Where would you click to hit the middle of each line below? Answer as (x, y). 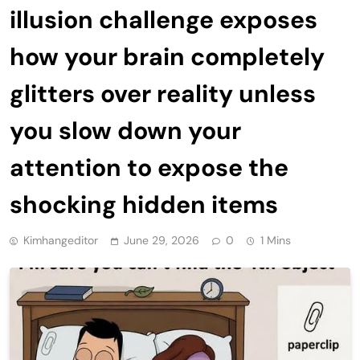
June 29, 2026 (162, 240)
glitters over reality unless (163, 93)
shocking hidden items (144, 204)
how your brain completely (167, 56)
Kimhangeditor (61, 240)
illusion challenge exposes (164, 19)
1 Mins (276, 240)
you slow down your (125, 130)
